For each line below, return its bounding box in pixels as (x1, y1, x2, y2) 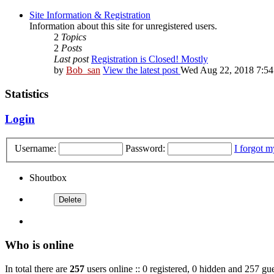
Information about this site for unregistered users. (29, 21, 217, 32)
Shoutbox (29, 172, 67, 183)
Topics (61, 32, 86, 43)
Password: (125, 143, 165, 154)
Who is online (5, 238, 73, 251)
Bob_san (66, 65, 100, 76)
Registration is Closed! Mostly (91, 54, 208, 65)
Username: (15, 143, 56, 154)
